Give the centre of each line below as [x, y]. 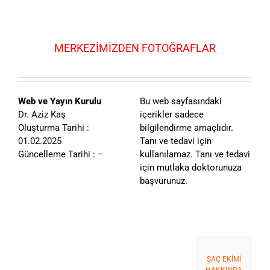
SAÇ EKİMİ [224, 259]
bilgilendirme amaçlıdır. [186, 128]
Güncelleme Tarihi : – [61, 155]
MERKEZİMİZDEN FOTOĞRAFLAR [135, 48]
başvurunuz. [163, 181]
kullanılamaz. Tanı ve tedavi [195, 155]
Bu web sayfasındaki [181, 102]
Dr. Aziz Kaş [42, 115]
